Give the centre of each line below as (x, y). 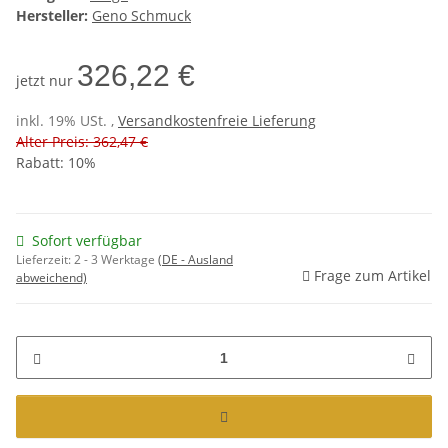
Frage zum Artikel (372, 276)
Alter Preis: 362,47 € (82, 142)
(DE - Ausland (195, 260)
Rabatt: (42, 163)
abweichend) (51, 278)
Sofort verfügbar (87, 241)
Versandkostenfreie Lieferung (217, 121)
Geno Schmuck (141, 16)
